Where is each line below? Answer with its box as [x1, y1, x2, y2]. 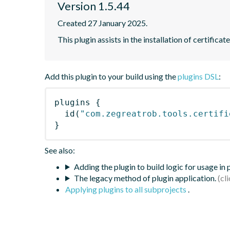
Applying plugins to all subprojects [65, 184, 188, 194]
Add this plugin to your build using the [45, 71, 178, 81]
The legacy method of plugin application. [73, 172, 216, 183]
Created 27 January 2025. [57, 17, 147, 28]
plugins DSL [178, 71, 219, 81]
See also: [45, 145, 75, 155]
